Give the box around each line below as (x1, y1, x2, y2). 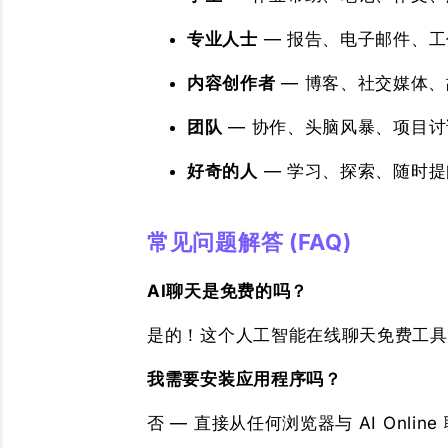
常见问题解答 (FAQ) (147, 229, 352, 255)
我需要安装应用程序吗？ (147, 369, 342, 389)
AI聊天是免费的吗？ (147, 281, 308, 301)
